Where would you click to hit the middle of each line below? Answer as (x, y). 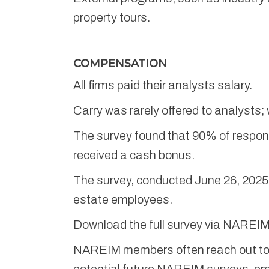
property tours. (112, 17)
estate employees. (123, 199)
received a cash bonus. (134, 155)
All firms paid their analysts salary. (163, 85)
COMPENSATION (120, 63)
